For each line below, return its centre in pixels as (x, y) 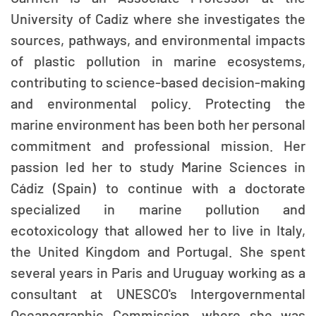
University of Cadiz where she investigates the (158, 18)
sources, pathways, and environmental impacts (158, 39)
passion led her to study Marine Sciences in (158, 166)
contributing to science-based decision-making (158, 82)
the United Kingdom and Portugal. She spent (158, 251)
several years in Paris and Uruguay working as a (158, 272)
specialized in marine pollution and (158, 209)
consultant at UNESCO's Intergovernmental (158, 293)
